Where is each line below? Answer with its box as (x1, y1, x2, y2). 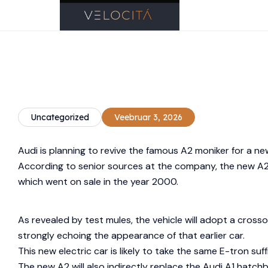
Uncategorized (30, 111, 89, 123)
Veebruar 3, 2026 (114, 111, 182, 123)
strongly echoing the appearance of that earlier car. (18, 229, 245, 242)
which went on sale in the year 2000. (18, 175, 181, 188)
